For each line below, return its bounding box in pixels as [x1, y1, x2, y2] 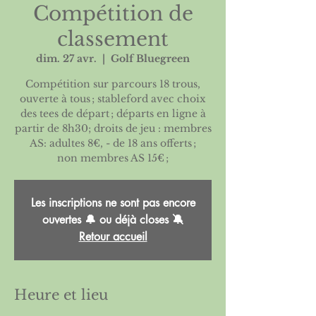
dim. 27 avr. [36, 52, 97, 66]
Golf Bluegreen [111, 52, 190, 66]
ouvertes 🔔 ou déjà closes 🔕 [42, 212, 183, 228]
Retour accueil [78, 229, 147, 245]
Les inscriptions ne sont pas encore [30, 195, 195, 211]
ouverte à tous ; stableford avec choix [20, 92, 206, 106]
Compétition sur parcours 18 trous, [25, 78, 200, 91]
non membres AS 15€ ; [57, 152, 169, 165]
